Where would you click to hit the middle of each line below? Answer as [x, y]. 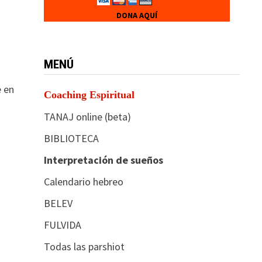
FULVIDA [62, 225]
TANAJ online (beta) [87, 116]
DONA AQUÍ [137, 15]
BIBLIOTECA [71, 138]
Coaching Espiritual [89, 94]
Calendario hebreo [83, 181]
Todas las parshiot [84, 246]
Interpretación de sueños [103, 160]
